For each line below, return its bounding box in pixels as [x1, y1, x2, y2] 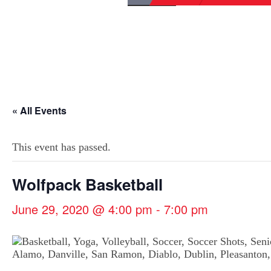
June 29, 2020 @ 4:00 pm [12, 200, 152, 218]
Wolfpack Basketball [12, 172, 163, 195]
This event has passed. [12, 140, 111, 153]
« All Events [12, 103, 67, 117]
